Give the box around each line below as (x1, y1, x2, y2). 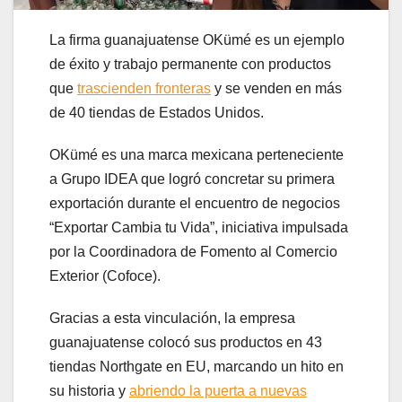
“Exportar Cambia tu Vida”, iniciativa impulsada (49, 219, 348, 235)
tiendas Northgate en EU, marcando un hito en (49, 358, 344, 374)
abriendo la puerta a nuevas (129, 382, 307, 398)
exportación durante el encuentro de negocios (49, 195, 340, 211)
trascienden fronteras (77, 80, 211, 96)
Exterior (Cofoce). (49, 267, 161, 284)
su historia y (49, 382, 129, 398)
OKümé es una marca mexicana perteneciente (49, 146, 344, 162)
